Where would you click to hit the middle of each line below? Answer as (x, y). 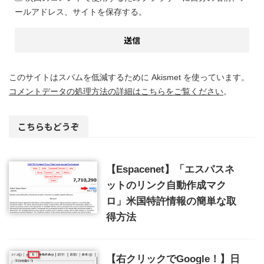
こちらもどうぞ (49, 126)
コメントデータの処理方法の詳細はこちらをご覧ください (116, 91)
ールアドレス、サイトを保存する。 (81, 11)
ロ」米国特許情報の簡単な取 (171, 201)
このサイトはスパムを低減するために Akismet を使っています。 (129, 77)
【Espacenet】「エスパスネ (170, 169)
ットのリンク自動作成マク (166, 185)
